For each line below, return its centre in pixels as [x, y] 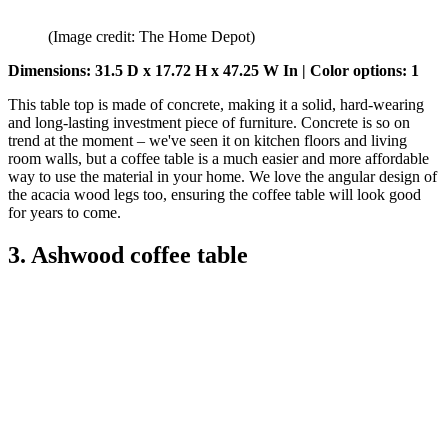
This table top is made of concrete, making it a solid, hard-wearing [216, 105]
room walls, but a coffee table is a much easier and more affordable [218, 159]
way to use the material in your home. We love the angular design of [222, 177]
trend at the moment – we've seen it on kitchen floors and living [207, 141]
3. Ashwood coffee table [131, 255]
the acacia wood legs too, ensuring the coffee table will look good [214, 195]
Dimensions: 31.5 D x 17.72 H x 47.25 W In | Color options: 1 [213, 71]
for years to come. [64, 213]
